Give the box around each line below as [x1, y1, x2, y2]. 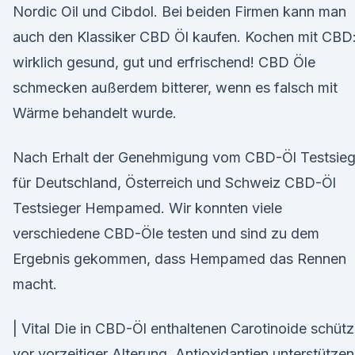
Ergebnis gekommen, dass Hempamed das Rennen [13, 250, 346, 267]
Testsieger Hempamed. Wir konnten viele [13, 200, 282, 216]
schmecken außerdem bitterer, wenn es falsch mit [13, 79, 338, 96]
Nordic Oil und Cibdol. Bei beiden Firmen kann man [13, 3, 346, 20]
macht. [13, 276, 57, 292]
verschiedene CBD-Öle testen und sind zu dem [13, 225, 319, 242]
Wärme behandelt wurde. [13, 105, 177, 121]
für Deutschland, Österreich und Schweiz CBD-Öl [13, 174, 336, 191]
